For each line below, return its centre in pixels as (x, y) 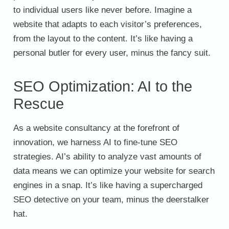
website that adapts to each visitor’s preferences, (107, 24)
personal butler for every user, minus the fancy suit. (112, 53)
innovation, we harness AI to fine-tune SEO (95, 142)
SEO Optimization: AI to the (102, 86)
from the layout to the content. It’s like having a (103, 38)
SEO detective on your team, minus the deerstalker (111, 200)
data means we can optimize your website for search (114, 171)
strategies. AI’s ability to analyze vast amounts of (107, 157)
